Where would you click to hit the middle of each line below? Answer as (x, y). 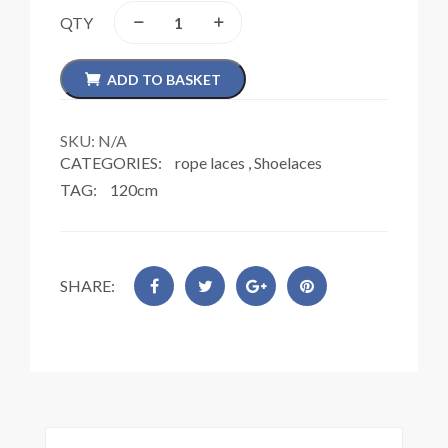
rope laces (210, 162)
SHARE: (87, 285)
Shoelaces (288, 162)
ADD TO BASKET (164, 79)
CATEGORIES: (112, 162)
